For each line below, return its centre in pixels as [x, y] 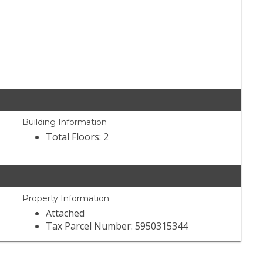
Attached [65, 213]
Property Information [66, 199]
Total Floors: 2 [77, 137]
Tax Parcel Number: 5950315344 [117, 226]
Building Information [65, 122]
